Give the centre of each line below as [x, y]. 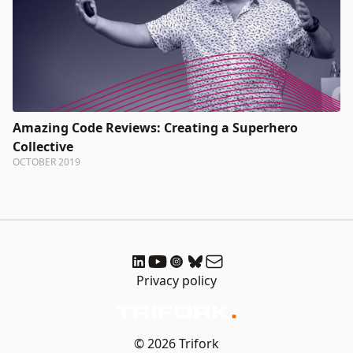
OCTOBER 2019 [46, 162]
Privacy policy [176, 280]
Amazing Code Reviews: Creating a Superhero [155, 127]
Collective [43, 146]
